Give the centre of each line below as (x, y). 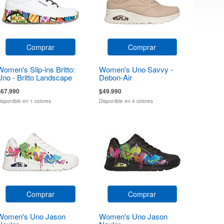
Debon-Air (115, 77)
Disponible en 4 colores (126, 101)
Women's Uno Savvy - (136, 69)
